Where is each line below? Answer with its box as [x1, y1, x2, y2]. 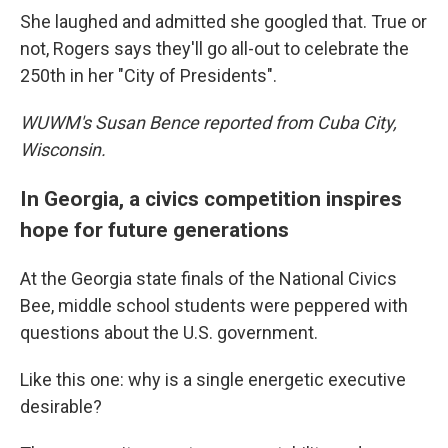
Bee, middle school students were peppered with [20, 295, 408, 316]
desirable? [20, 396, 102, 417]
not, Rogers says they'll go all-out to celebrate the [20, 38, 409, 59]
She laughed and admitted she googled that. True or [20, 11, 427, 32]
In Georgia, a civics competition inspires [20, 186, 402, 211]
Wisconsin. [20, 139, 106, 160]
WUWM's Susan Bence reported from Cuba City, [20, 112, 397, 133]
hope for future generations [20, 217, 289, 242]
